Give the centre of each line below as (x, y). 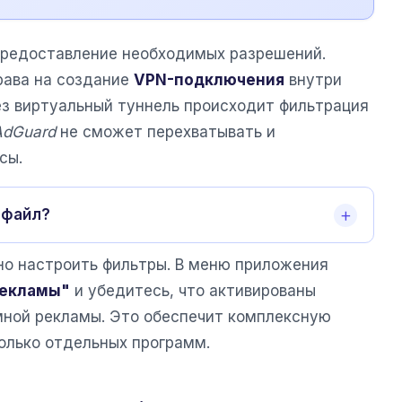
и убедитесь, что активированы (193, 291)
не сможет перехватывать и (166, 132)
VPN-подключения (209, 80)
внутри (313, 80)
